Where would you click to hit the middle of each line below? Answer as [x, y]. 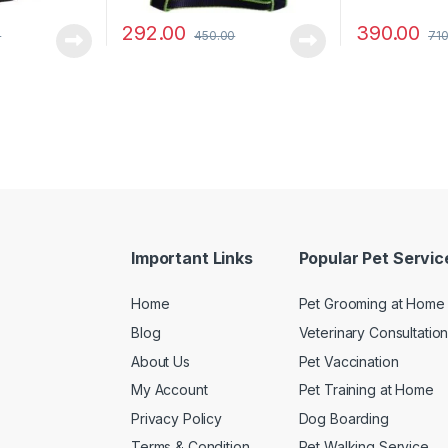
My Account [169, 390]
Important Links [192, 257]
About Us [160, 361]
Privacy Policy [177, 418]
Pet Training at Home [366, 390]
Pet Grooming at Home [371, 304]
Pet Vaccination [348, 361]
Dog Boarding [343, 418]
